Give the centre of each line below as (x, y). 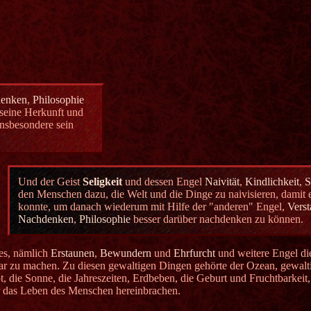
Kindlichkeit (272, 181)
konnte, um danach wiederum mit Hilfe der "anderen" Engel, (153, 206)
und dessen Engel (163, 181)
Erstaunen (72, 253)
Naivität (222, 181)
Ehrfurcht (194, 253)
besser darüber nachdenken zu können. (217, 219)
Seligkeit (102, 181)
